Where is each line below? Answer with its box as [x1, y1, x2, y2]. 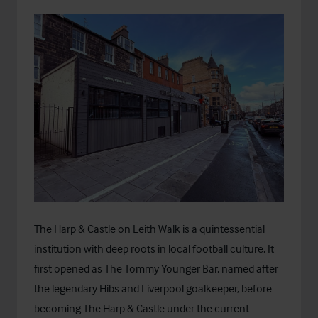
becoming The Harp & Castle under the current [34, 301, 249, 316]
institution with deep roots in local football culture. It [34, 241, 274, 256]
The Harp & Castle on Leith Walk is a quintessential [34, 221, 265, 236]
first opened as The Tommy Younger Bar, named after [34, 261, 278, 276]
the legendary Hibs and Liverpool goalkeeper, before [34, 281, 272, 296]
